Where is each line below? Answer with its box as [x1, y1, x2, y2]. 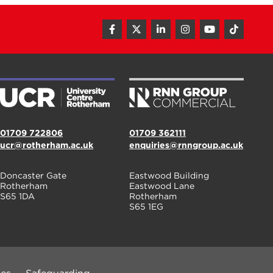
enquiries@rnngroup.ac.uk [129, 140, 243, 150]
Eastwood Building [129, 171, 209, 180]
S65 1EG [129, 202, 163, 211]
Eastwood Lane [129, 181, 194, 191]
